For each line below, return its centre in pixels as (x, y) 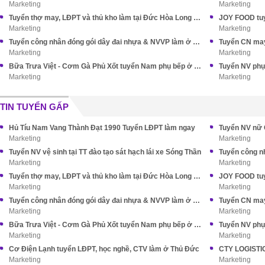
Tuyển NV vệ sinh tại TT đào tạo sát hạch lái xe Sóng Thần (105, 152)
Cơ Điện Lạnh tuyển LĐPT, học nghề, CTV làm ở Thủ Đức (104, 249)
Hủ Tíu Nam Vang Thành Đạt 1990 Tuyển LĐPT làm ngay (102, 128)
